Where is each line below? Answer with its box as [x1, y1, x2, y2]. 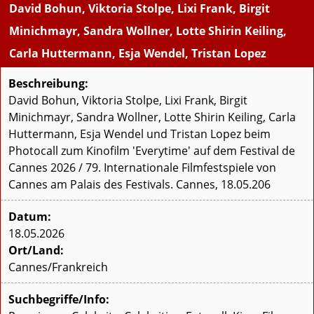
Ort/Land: [8, 243, 64, 259]
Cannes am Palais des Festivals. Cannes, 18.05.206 [8, 177, 271, 193]
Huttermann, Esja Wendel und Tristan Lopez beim [8, 126, 271, 142]
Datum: [8, 209, 51, 225]
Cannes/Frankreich [8, 259, 108, 275]
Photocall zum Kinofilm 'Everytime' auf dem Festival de [8, 143, 295, 159]
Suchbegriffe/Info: [8, 292, 109, 308]
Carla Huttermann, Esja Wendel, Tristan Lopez [9, 46, 266, 62]
